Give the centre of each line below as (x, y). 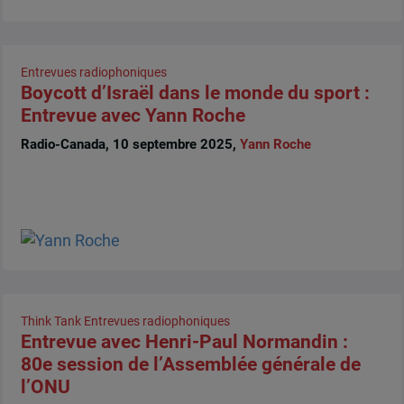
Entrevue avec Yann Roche (133, 116)
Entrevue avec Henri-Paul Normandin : (184, 342)
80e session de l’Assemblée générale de (190, 365)
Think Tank (50, 321)
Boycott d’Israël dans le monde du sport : (195, 93)
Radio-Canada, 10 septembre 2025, (130, 144)
